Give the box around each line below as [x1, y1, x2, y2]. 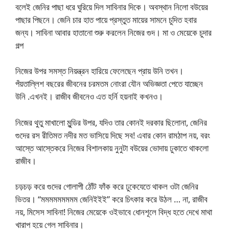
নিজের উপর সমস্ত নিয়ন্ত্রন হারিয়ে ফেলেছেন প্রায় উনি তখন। [15, 65, 184, 77]
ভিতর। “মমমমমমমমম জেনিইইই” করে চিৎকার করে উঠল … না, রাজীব [15, 193, 208, 205]
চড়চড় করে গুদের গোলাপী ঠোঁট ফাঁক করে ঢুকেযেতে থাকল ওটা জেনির [15, 180, 198, 192]
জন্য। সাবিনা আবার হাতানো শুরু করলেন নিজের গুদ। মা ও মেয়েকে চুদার [15, 26, 212, 38]
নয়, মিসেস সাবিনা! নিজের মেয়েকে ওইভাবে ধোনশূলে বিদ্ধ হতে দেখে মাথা [15, 206, 212, 218]
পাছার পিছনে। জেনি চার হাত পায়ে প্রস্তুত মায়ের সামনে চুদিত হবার [15, 13, 197, 26]
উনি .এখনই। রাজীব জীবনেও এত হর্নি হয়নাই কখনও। [15, 90, 165, 102]
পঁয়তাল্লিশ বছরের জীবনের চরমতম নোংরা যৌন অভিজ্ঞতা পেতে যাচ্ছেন [15, 78, 203, 89]
